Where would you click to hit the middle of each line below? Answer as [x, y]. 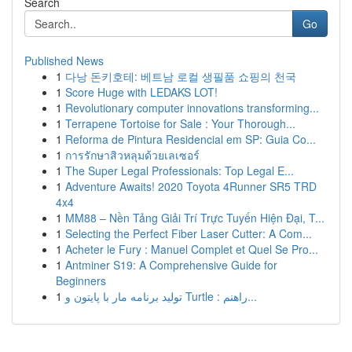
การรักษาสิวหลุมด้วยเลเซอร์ [132, 155]
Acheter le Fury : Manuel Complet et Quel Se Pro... [192, 249]
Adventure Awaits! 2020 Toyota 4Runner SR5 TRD [191, 186]
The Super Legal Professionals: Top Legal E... [180, 170]
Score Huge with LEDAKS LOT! [141, 92]
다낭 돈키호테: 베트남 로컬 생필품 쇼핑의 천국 [181, 76]
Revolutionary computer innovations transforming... [192, 108]
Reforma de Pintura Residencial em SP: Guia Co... [191, 139]
